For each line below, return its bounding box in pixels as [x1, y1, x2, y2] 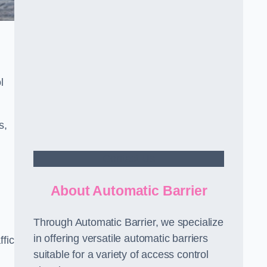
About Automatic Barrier [50, 182, 207, 198]
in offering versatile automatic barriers [33, 232, 208, 244]
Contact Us [103, 152, 155, 164]
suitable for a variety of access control [33, 248, 209, 260]
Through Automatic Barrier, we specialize [33, 216, 223, 228]
